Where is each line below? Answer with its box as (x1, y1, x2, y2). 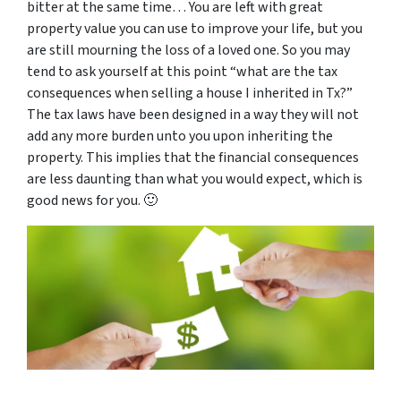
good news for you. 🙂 (27, 191, 158, 210)
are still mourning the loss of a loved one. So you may (27, 40, 350, 60)
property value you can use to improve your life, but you (27, 19, 363, 38)
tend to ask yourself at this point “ (27, 62, 236, 81)
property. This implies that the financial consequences (27, 148, 359, 167)
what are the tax (236, 62, 337, 81)
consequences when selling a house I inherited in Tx (27, 83, 340, 103)
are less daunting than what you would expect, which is (27, 169, 363, 189)
